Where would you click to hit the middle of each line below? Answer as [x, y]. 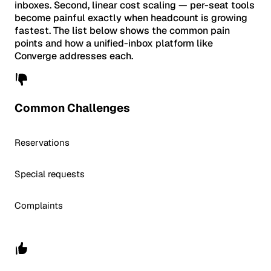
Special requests [50, 174]
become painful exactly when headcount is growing [131, 18]
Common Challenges [72, 108]
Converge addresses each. [74, 56]
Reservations [42, 143]
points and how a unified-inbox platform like [114, 43]
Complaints [39, 206]
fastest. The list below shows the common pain [122, 30]
